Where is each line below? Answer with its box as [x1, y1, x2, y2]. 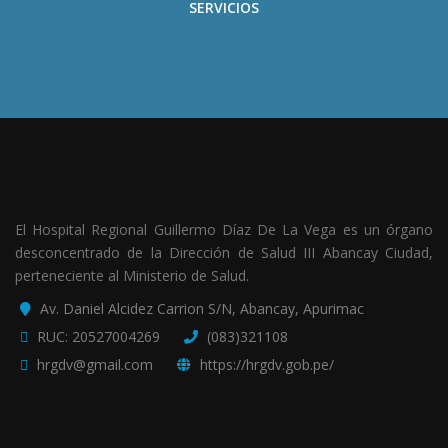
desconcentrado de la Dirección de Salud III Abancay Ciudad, [15, 242, 433, 262]
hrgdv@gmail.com [37, 354, 153, 374]
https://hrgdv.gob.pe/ [200, 354, 334, 374]
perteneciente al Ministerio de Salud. [15, 265, 249, 285]
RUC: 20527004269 [37, 326, 160, 346]
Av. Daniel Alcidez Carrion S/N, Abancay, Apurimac [40, 298, 364, 318]
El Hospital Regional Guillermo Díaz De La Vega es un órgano [15, 219, 433, 239]
